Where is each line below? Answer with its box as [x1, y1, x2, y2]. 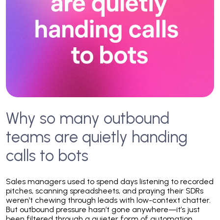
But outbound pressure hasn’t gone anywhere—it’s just [6, 205, 200, 214]
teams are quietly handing [6, 128, 188, 146]
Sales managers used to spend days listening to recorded [6, 177, 214, 186]
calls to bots [6, 146, 88, 165]
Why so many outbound [6, 109, 169, 128]
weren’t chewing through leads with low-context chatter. [6, 195, 211, 205]
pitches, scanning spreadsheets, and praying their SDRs [6, 186, 203, 195]
